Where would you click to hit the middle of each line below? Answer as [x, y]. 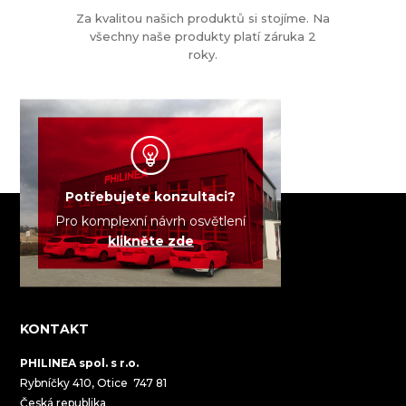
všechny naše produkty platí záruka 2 [203, 36]
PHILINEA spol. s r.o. [80, 362]
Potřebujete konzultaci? [151, 196]
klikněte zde [150, 241]
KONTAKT [55, 329]
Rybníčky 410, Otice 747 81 [94, 382]
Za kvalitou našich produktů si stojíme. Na [203, 18]
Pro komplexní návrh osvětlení [151, 221]
